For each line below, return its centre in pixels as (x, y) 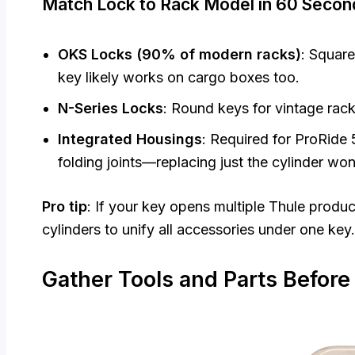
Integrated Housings (130, 139)
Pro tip (65, 207)
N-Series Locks (111, 109)
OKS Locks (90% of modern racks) (179, 55)
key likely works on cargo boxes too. (179, 78)
